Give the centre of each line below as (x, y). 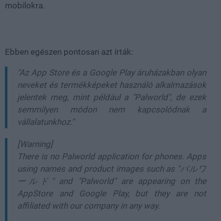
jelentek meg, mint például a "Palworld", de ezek (112, 97)
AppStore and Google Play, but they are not (112, 193)
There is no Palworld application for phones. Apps (112, 156)
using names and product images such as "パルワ (112, 168)
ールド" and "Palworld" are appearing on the (112, 181)
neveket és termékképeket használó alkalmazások (112, 85)
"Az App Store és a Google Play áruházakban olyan (112, 72)
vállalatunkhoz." (46, 122)
